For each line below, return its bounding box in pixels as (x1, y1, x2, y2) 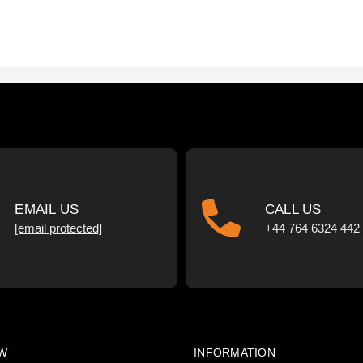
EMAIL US (15, 201, 79, 217)
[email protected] (15, 220, 103, 235)
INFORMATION (194, 345, 275, 359)
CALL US (264, 201, 322, 217)
